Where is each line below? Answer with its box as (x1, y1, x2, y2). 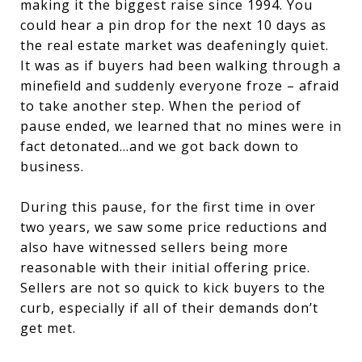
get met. (20, 319, 80, 337)
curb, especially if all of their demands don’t (20, 299, 318, 317)
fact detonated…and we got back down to (20, 137, 299, 155)
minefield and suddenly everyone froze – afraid (20, 77, 339, 95)
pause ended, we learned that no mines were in (20, 117, 342, 135)
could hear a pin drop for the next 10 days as (20, 16, 326, 34)
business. (20, 158, 84, 175)
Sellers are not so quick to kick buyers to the (20, 279, 326, 297)
